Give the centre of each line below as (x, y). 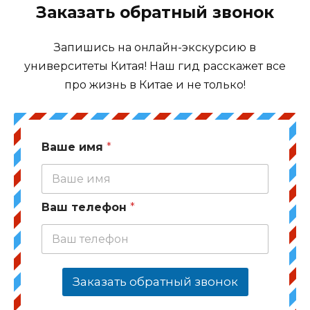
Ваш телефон (86, 208)
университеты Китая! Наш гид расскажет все (155, 66)
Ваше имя (74, 147)
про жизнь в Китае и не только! (155, 85)
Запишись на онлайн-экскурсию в (155, 48)
